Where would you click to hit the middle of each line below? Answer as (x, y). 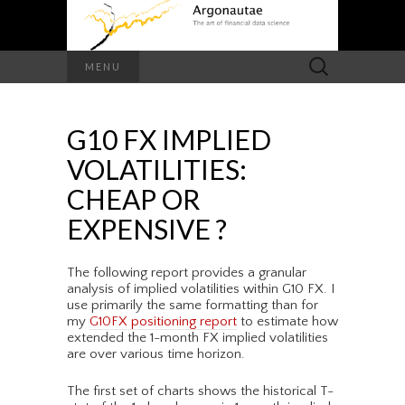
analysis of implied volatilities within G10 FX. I (201, 289)
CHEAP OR (133, 199)
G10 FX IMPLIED (169, 140)
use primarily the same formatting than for (193, 306)
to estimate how (287, 322)
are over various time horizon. (156, 354)
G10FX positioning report (163, 322)
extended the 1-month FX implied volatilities (198, 338)
